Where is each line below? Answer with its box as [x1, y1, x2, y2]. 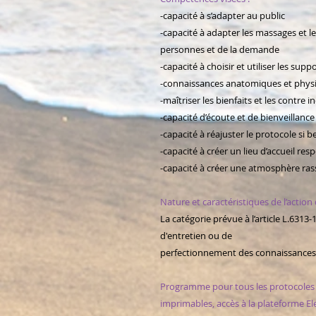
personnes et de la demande [160, 43, 279, 56]
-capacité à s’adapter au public [160, 9, 285, 23]
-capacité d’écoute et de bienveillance [160, 111, 315, 124]
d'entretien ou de [160, 229, 232, 243]
